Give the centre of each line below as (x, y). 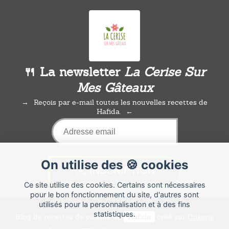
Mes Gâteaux (114, 87)
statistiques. (114, 214)
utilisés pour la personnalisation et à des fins (114, 204)
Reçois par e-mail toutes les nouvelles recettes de (121, 102)
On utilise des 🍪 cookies (114, 165)
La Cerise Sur (165, 72)
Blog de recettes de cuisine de (69, 217)
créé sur (171, 217)
